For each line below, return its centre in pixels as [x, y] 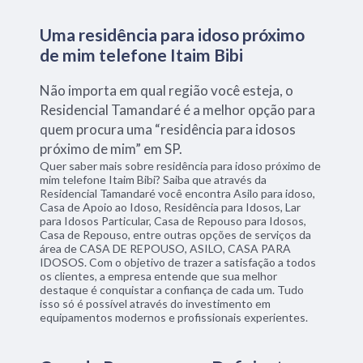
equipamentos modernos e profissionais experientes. [174, 317]
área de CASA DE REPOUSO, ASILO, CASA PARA [166, 248]
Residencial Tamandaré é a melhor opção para [178, 109]
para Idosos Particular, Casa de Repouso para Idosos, [173, 220]
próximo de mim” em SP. [111, 148]
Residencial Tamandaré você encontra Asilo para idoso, [178, 193]
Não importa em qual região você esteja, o [167, 90]
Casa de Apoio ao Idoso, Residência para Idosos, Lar [171, 207]
